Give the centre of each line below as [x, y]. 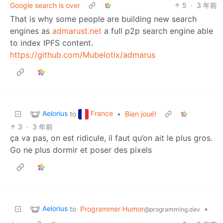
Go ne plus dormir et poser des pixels [81, 150]
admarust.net [77, 31]
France [102, 113]
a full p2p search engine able [157, 31]
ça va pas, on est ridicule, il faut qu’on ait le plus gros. [111, 138]
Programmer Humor [112, 209]
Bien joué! [141, 113]
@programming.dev [172, 209]
